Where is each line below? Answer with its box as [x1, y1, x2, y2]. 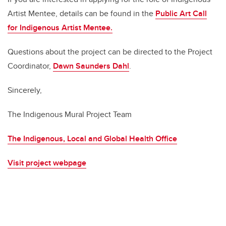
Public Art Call [155, 8, 207, 20]
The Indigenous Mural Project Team [8, 108, 132, 121]
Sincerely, [8, 84, 42, 96]
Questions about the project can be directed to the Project [8, 46, 212, 58]
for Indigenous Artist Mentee [8, 22, 110, 34]
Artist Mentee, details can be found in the [8, 8, 155, 20]
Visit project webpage [8, 157, 86, 169]
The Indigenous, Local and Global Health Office [8, 133, 177, 145]
